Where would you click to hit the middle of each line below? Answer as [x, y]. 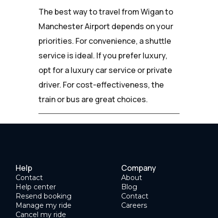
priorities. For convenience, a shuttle [105, 41]
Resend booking [44, 196]
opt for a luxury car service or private [105, 70]
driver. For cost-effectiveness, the [101, 84]
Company [139, 168]
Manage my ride [44, 205]
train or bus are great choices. [93, 99]
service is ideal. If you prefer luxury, [103, 55]
